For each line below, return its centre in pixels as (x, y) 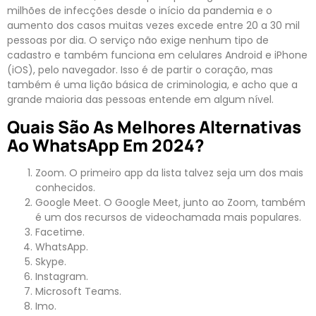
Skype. (51, 261)
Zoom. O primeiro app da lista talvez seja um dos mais (169, 172)
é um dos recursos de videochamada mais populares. (168, 217)
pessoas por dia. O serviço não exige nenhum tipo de (138, 41)
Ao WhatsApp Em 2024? (106, 145)
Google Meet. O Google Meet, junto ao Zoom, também (170, 202)
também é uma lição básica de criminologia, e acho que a (152, 85)
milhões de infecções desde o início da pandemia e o (140, 11)
